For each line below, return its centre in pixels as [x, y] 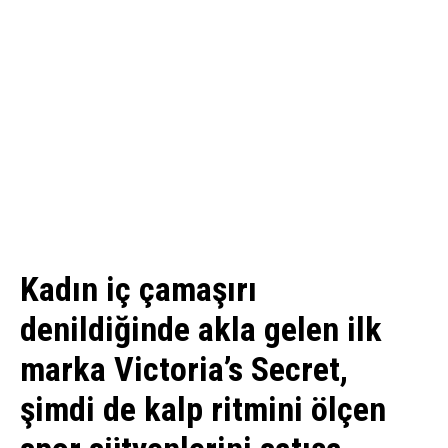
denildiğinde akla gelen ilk [201, 329]
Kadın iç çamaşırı [138, 289]
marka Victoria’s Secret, [184, 369]
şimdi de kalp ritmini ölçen [203, 409]
